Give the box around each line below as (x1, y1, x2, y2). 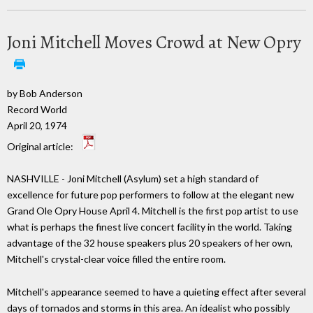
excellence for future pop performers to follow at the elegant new (7, 189, 294, 201)
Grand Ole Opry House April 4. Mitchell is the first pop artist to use (7, 205, 298, 217)
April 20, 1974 (7, 119, 67, 131)
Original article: (7, 140, 75, 152)
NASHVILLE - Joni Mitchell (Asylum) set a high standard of (7, 173, 259, 185)
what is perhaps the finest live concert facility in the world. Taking (7, 221, 292, 233)
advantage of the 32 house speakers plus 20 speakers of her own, (7, 237, 293, 249)
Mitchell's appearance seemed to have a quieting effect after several (7, 286, 306, 298)
